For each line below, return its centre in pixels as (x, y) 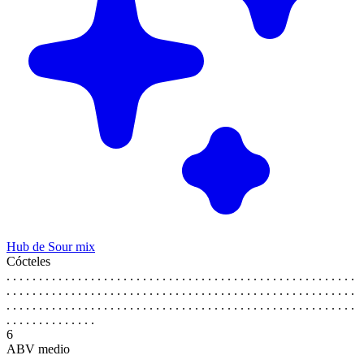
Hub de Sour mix (51, 246)
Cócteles (28, 261)
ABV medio (38, 349)
